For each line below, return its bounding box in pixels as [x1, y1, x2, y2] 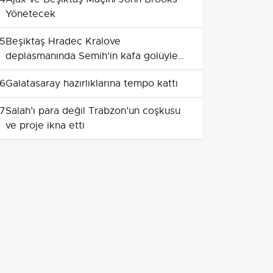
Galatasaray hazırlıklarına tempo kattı [5, 77, 178, 90]
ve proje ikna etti [5, 119, 85, 132]
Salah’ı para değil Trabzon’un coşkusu [5, 105, 180, 117]
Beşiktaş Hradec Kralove [5, 35, 121, 48]
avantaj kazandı [5, 65, 77, 77]
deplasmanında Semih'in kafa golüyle [5, 50, 178, 62]
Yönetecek [5, 8, 55, 20]
